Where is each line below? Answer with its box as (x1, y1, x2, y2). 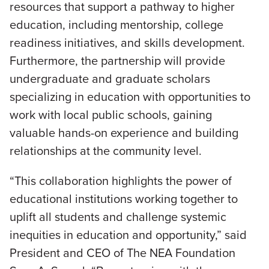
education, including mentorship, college (10, 16, 223, 34)
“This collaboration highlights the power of (10, 172, 232, 190)
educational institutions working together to (10, 190, 238, 208)
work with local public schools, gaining (10, 106, 212, 124)
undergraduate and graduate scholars (10, 70, 210, 88)
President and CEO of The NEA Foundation (10, 244, 235, 262)
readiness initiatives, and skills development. (10, 34, 245, 52)
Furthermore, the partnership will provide (10, 52, 225, 70)
